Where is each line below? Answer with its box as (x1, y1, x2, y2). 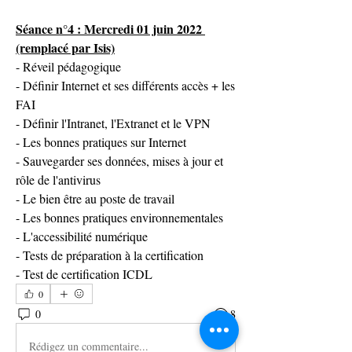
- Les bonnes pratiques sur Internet (16, 134, 186, 150)
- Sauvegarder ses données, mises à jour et (16, 152, 223, 169)
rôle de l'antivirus (16, 171, 101, 188)
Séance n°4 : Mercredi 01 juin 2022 (16, 20, 202, 38)
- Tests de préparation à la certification (16, 247, 203, 263)
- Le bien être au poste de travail (16, 190, 174, 207)
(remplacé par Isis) (16, 38, 115, 57)
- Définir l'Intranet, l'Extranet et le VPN (16, 115, 211, 131)
